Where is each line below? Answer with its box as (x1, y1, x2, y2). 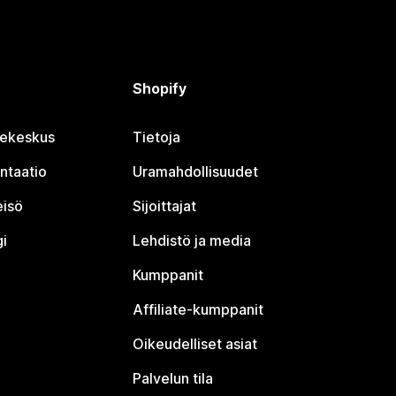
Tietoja (133, 128, 181, 147)
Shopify (133, 80, 187, 98)
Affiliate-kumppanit (133, 301, 264, 319)
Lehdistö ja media (133, 232, 252, 250)
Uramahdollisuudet (133, 163, 259, 181)
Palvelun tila (133, 369, 214, 388)
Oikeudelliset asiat (133, 335, 258, 354)
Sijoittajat (133, 197, 197, 216)
